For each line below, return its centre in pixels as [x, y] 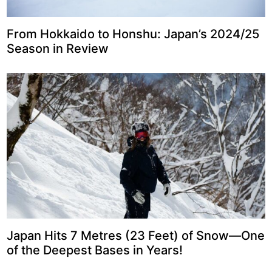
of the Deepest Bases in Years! [94, 250]
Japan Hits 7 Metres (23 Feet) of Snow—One [135, 235]
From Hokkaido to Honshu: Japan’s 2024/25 [133, 34]
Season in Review [57, 49]
